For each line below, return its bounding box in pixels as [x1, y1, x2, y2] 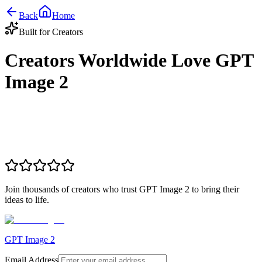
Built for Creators [19, 27, 83, 37]
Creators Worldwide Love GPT [5, 50, 253, 71]
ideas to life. [5, 194, 49, 205]
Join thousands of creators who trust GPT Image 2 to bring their [5, 184, 239, 194]
